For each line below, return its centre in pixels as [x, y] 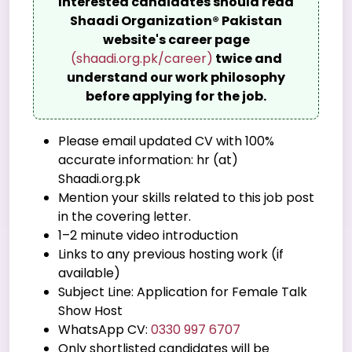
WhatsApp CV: [104, 329]
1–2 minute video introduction [148, 235]
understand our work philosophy [176, 77]
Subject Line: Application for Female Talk [183, 291]
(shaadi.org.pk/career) [141, 58]
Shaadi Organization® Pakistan [176, 20]
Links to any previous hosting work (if [171, 254]
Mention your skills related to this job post [186, 197]
